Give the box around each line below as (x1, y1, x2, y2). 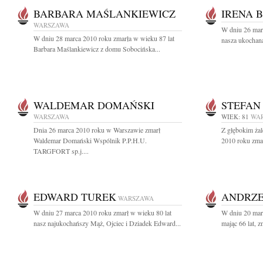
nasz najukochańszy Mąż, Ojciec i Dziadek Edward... (33, 218, 181, 228)
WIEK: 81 (221, 112, 249, 121)
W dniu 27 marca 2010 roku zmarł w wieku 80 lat (33, 208, 171, 217)
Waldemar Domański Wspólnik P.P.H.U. (33, 136, 147, 145)
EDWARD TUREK (33, 190, 116, 204)
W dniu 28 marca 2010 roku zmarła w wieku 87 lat (33, 33, 174, 43)
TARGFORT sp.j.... (33, 146, 89, 156)
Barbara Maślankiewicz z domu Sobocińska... (33, 44, 160, 53)
